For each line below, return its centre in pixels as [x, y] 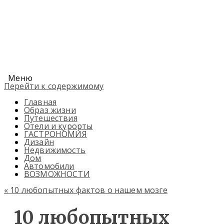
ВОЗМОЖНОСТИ [57, 174]
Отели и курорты [58, 126]
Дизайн [39, 142]
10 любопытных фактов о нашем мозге [88, 190]
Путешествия [51, 118]
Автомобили [49, 166]
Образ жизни [50, 110]
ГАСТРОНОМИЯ [55, 134]
